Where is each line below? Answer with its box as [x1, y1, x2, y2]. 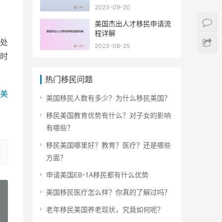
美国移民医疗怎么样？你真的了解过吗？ [46, 187, 171, 196]
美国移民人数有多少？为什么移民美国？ [46, 93, 171, 102]
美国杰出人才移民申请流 [95, 19, 171, 28]
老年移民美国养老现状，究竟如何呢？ [46, 205, 164, 214]
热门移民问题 [45, 74, 93, 84]
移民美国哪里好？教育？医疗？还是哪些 [46, 140, 171, 149]
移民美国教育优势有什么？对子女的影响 [46, 111, 171, 119]
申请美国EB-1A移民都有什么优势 [46, 170, 149, 179]
